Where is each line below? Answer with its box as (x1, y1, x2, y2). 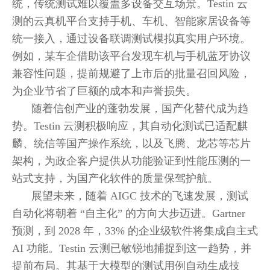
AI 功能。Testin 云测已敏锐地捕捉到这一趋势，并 (12, 242, 251, 254)
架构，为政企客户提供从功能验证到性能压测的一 (12, 155, 251, 167)
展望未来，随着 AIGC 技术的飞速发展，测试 (31, 190, 248, 202)
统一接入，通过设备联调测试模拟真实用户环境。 (12, 33, 251, 45)
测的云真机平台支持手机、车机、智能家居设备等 (12, 15, 251, 27)
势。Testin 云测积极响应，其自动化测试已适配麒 (12, 120, 248, 132)
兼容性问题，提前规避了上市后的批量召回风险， (12, 67, 251, 80)
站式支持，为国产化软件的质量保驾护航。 (12, 172, 218, 184)
